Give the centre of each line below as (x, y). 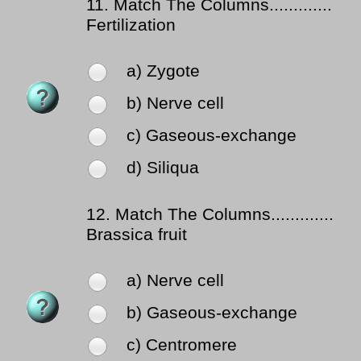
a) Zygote (163, 71)
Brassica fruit (137, 235)
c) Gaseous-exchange (212, 136)
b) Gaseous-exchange (212, 313)
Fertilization (131, 25)
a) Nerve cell (175, 281)
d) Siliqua (163, 168)
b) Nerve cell (175, 104)
